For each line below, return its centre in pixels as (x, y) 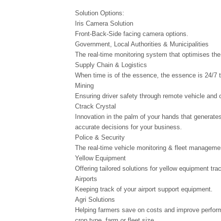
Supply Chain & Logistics (111, 65)
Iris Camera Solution (104, 23)
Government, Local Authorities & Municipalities (142, 44)
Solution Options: (100, 13)
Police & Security (100, 137)
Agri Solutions (95, 200)
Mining (84, 86)
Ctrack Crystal (95, 106)
